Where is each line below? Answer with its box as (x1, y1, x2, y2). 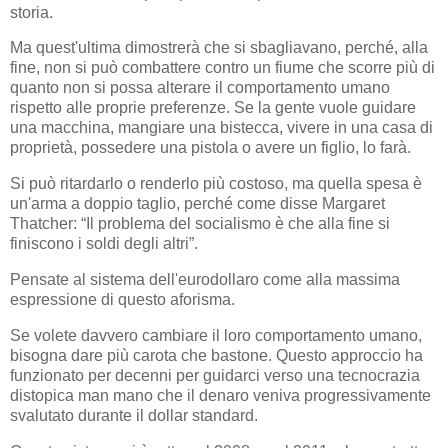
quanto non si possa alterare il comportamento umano (10, 79, 390, 97)
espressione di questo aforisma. (10, 290, 235, 308)
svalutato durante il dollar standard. (10, 406, 258, 424)
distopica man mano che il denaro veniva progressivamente (10, 386, 431, 404)
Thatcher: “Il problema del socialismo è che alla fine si (10, 215, 390, 233)
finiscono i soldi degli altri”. (10, 235, 198, 253)
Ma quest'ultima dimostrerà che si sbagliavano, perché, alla (10, 39, 428, 57)
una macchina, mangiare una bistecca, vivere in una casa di (10, 119, 433, 137)
